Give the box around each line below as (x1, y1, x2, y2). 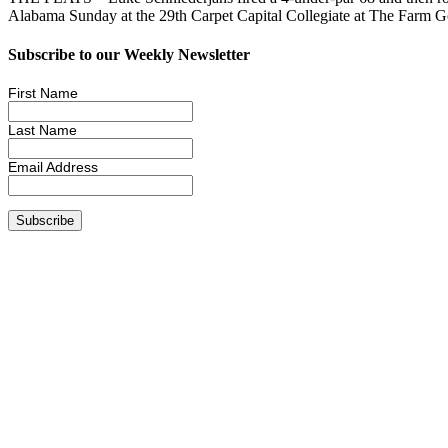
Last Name (8, 122, 77, 139)
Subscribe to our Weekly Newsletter (8, 46, 250, 64)
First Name (8, 85, 78, 102)
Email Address (8, 159, 98, 176)
